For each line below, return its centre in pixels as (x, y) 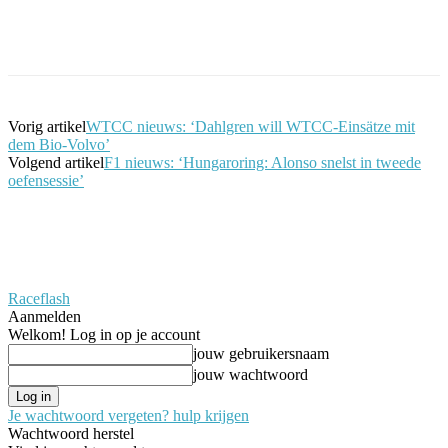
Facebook (75, 32)
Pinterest (294, 32)
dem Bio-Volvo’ (59, 144)
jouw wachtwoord (250, 374)
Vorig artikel (47, 126)
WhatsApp (410, 32)
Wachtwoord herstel (71, 433)
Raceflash (39, 298)
